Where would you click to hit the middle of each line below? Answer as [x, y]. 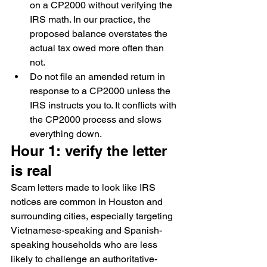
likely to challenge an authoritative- [84, 259]
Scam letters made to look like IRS [84, 187]
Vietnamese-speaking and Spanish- [86, 230]
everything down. [66, 134]
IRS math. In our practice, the [91, 19]
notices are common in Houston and [88, 202]
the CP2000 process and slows [97, 119]
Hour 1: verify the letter [91, 151]
